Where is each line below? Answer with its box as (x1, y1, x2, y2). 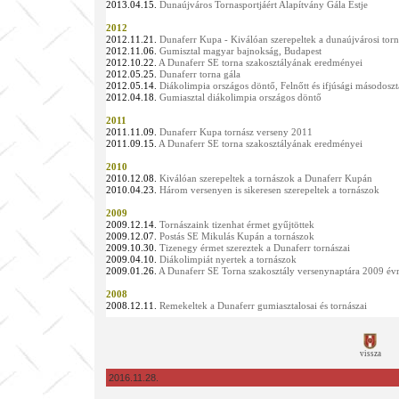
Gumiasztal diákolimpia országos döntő (159, 93, 322, 102)
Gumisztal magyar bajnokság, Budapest (159, 46, 322, 56)
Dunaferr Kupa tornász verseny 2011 (159, 127, 313, 137)
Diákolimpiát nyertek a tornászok (159, 255, 297, 265)
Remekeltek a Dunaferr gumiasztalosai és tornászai (159, 301, 367, 311)
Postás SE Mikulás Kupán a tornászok (159, 232, 314, 241)
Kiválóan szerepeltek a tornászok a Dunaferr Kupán (159, 174, 372, 183)
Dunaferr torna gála (159, 69, 240, 79)
